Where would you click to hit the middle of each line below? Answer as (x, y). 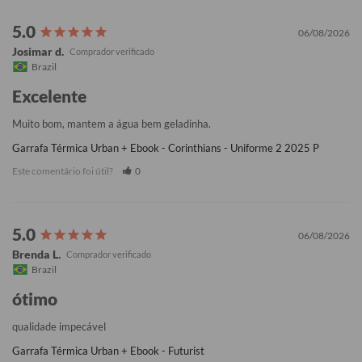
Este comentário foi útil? (63, 171)
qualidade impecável (59, 327)
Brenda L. (36, 255)
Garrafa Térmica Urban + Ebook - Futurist (108, 351)
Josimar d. (38, 52)
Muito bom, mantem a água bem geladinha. (112, 124)
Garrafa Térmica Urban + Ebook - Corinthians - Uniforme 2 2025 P (166, 148)
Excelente (49, 96)
